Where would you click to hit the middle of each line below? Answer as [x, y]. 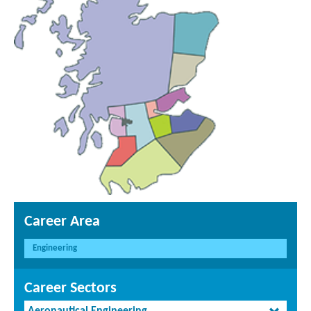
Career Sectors [70, 289]
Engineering [55, 249]
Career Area [62, 222]
